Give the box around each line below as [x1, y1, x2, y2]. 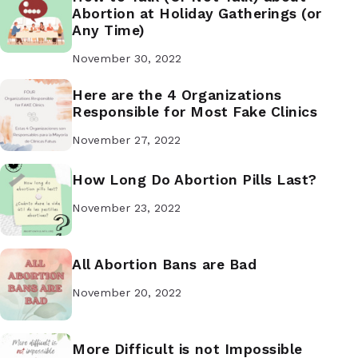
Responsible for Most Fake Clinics [72, 104, 318, 121]
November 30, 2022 [72, 52, 181, 66]
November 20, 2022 [72, 286, 181, 300]
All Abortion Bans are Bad [72, 257, 257, 273]
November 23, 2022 [72, 201, 181, 215]
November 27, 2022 [72, 133, 181, 147]
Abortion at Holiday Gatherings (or [72, 5, 322, 22]
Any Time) [72, 22, 145, 38]
